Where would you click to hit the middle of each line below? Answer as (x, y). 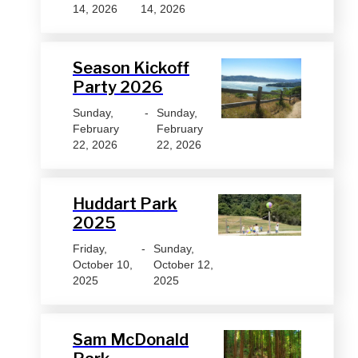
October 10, (103, 264)
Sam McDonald (131, 339)
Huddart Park (125, 203)
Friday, (90, 248)
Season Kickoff (131, 68)
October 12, (184, 264)
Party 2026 (118, 87)
